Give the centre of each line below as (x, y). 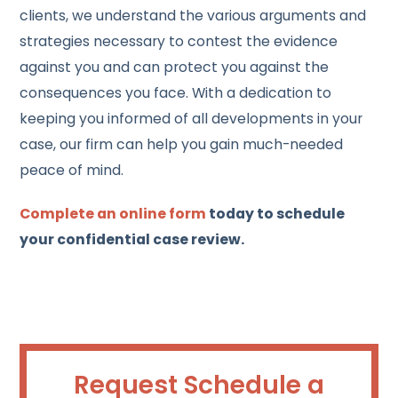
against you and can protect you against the (175, 67)
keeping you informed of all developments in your (191, 118)
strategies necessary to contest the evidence (179, 41)
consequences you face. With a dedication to (176, 92)
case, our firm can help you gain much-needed (182, 144)
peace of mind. (72, 170)
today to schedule (276, 213)
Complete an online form (113, 213)
